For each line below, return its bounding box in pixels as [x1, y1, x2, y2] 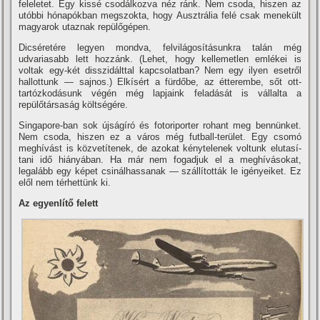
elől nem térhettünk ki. [19, 176, 111, 188]
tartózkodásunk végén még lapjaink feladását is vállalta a [19, 87, 301, 99]
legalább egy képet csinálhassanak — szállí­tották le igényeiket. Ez [19, 165, 301, 176]
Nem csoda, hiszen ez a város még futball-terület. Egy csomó [19, 131, 301, 142]
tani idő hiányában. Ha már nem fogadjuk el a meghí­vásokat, [19, 154, 301, 165]
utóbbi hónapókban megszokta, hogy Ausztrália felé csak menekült [19, 9, 301, 21]
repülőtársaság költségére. [19, 99, 129, 110]
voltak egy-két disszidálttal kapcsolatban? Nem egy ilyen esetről [19, 64, 301, 76]
